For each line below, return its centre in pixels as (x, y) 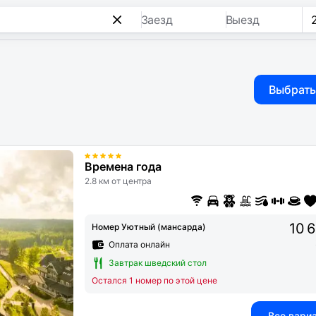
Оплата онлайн (139, 245)
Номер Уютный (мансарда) (149, 227)
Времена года (123, 166)
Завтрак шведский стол (158, 263)
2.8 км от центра (118, 181)
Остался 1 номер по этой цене (154, 281)
